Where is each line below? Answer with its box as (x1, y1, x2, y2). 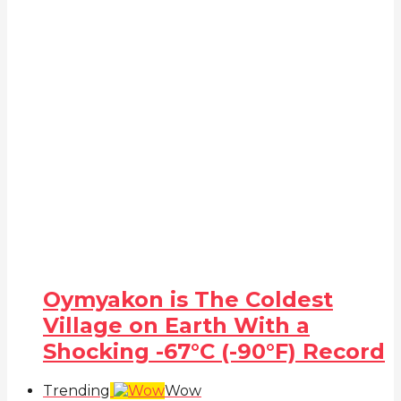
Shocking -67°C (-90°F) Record (43, 338, 385, 365)
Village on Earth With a (43, 312, 310, 339)
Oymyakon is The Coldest (43, 286, 333, 313)
